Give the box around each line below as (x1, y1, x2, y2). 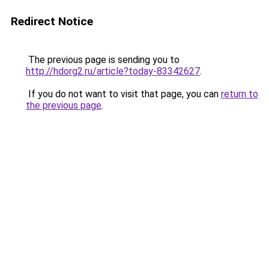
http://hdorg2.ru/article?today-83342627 (26, 65, 200, 77)
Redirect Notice (11, 14, 93, 28)
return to (221, 88, 258, 100)
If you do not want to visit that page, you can (26, 88, 221, 100)
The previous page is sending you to (26, 54, 180, 65)
